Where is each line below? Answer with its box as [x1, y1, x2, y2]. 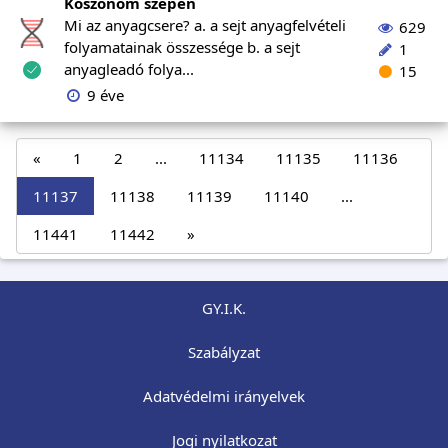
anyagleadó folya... [64, 59, 194, 79]
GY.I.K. [202, 298, 246, 319]
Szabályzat [188, 342, 260, 363]
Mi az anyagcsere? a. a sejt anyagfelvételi [64, 15, 346, 35]
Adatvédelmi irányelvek [143, 386, 305, 407]
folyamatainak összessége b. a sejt [64, 37, 300, 57]
